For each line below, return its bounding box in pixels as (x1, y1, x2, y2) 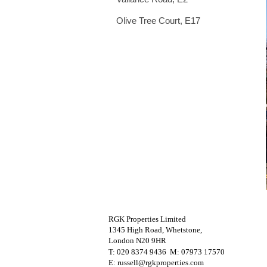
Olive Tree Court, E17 (116, 15, 200, 26)
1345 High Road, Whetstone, (108, 225, 202, 234)
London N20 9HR (108, 236, 166, 245)
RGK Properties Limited (108, 215, 186, 223)
